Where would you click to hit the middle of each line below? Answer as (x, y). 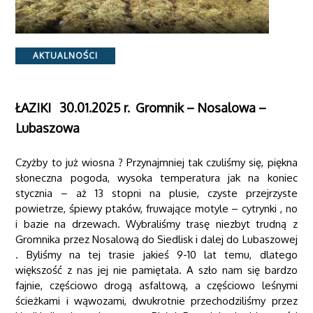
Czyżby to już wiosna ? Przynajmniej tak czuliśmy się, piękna (156, 162)
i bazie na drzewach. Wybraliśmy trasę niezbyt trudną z (156, 224)
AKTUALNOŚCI (66, 56)
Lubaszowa (48, 128)
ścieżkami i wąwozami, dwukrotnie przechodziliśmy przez (156, 300)
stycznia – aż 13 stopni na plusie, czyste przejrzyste (156, 193)
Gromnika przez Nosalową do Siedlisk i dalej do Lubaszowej (156, 239)
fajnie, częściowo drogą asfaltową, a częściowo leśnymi (156, 285)
